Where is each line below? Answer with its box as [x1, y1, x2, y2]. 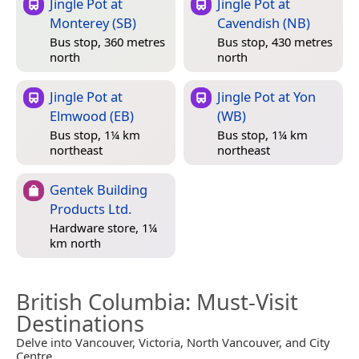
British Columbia [16, 287, 185, 317]
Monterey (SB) [50, 14, 136, 33]
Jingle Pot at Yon [217, 87, 316, 107]
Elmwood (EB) [50, 107, 134, 126]
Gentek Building [50, 180, 147, 200]
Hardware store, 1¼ [50, 220, 157, 236]
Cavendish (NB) [217, 14, 310, 33]
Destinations [16, 309, 144, 339]
